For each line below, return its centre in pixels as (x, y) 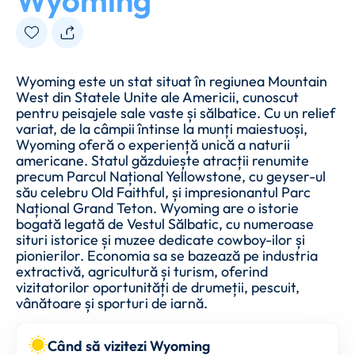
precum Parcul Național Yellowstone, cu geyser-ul (171, 176)
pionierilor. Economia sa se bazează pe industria (167, 256)
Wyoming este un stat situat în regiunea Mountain (172, 81)
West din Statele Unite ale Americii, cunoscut (157, 97)
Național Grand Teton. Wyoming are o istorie (157, 208)
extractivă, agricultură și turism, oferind (142, 271)
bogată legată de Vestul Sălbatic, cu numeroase (165, 224)
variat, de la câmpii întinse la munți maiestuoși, (162, 129)
